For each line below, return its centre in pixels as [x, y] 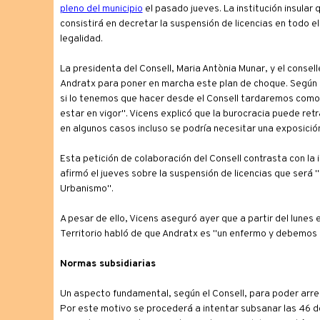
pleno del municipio [101, 9]
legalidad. [81, 39]
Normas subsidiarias [107, 264]
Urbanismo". [86, 189]
